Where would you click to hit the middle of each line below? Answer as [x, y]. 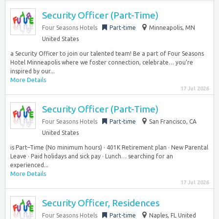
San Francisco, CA [173, 121]
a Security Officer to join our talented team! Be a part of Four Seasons [107, 54]
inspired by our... [33, 71]
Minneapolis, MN [172, 28]
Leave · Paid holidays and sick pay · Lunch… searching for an [92, 156]
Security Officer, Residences [101, 203]
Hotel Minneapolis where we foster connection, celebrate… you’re [102, 62]
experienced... [29, 165]
